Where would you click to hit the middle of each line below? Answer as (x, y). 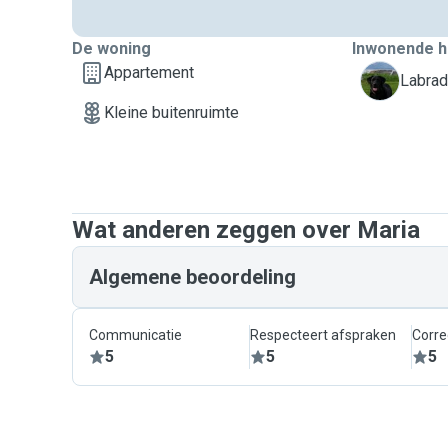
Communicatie (135, 335)
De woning (111, 48)
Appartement (149, 72)
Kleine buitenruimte (171, 112)
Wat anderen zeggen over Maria (246, 230)
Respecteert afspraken (323, 335)
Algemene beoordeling (192, 277)
